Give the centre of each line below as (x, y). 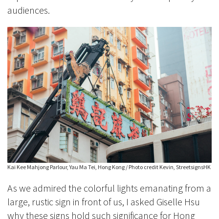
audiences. (29, 10)
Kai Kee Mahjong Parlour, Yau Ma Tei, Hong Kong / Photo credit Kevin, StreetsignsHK (109, 167)
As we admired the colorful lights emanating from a (109, 188)
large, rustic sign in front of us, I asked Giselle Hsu (104, 202)
